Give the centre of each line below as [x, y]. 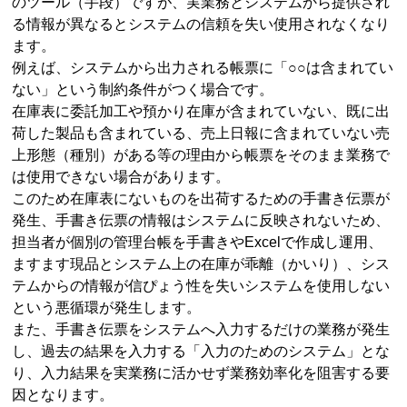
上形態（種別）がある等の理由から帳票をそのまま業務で [201, 154]
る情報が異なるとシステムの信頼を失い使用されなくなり [201, 24]
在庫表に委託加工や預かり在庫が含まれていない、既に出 [201, 111]
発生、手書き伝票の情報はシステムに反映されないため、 [201, 220]
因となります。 [63, 394]
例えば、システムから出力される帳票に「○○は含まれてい [203, 67]
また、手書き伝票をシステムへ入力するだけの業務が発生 [201, 329]
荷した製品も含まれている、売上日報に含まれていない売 [201, 133]
